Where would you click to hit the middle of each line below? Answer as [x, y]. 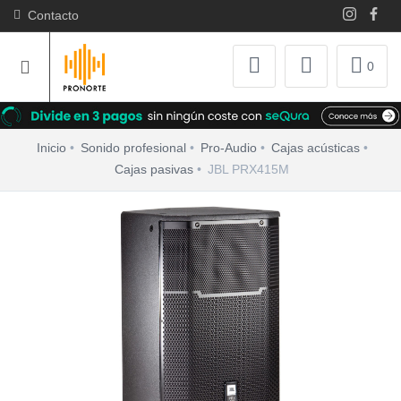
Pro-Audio [228, 148]
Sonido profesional [133, 148]
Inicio [51, 148]
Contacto [50, 15]
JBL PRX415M [248, 170]
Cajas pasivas [154, 170]
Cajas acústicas [315, 148]
